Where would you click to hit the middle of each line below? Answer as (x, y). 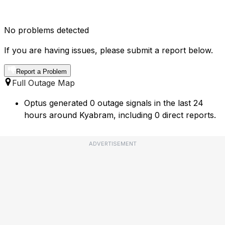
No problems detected (46, 30)
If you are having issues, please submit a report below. (108, 50)
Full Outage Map (43, 83)
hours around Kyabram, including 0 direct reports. (120, 115)
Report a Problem (41, 72)
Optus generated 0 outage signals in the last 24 (114, 103)
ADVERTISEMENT (113, 144)
